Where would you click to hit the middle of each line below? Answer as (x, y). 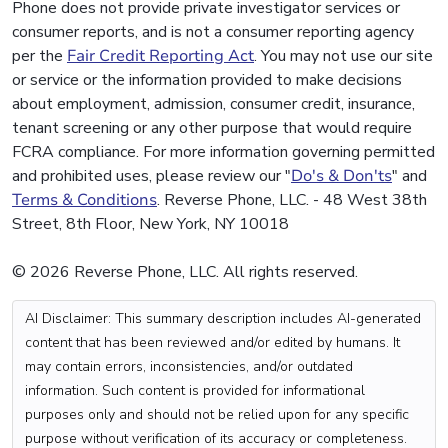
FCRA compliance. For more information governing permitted (223, 152)
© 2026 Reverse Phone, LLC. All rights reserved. (185, 272)
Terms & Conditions (84, 200)
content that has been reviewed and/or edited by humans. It (212, 343)
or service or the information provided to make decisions (207, 80)
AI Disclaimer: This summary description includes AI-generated (223, 319)
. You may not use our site (343, 56)
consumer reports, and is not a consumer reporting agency (213, 32)
